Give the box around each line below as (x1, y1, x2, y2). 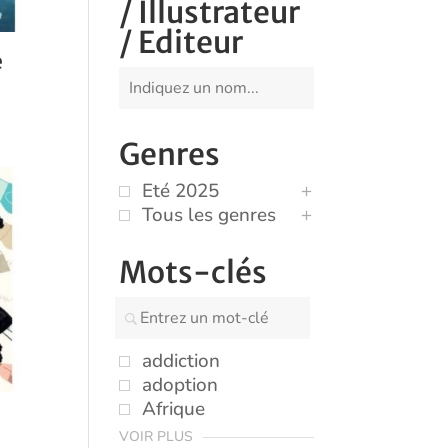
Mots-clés (119, 253, 268, 292)
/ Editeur (119, 23, 244, 62)
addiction (142, 348, 221, 375)
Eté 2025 (142, 178, 220, 205)
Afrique (142, 396, 206, 423)
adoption (142, 372, 219, 399)
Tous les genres (142, 202, 277, 229)
